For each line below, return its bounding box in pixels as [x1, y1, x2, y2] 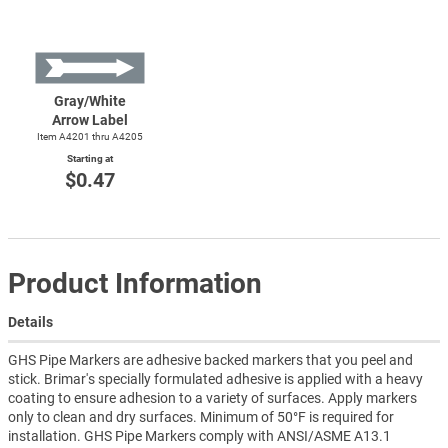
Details [8, 314, 53, 331]
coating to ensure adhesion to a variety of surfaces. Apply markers [8, 390, 417, 407]
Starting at [67, 153, 113, 165]
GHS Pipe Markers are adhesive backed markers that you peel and [8, 352, 413, 369]
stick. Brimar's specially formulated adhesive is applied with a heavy [8, 371, 423, 388]
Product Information [8, 267, 262, 301]
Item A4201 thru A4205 [37, 131, 143, 143]
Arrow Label [52, 112, 128, 129]
